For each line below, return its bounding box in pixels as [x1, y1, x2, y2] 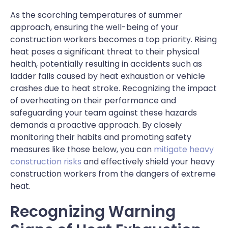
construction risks [10, 155, 81, 167]
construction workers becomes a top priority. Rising [10, 33, 217, 45]
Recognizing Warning [10, 201, 176, 222]
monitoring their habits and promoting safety [10, 131, 191, 143]
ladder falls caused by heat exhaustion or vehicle [10, 70, 205, 82]
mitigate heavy [154, 143, 214, 155]
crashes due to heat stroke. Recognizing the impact [10, 82, 217, 94]
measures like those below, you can [10, 143, 154, 155]
